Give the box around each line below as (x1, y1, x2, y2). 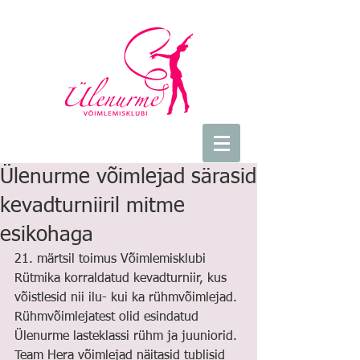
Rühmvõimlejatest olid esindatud (14, 311, 202, 324)
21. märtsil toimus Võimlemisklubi (14, 253, 210, 266)
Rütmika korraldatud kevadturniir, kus (14, 272, 231, 285)
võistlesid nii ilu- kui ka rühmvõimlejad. (14, 292, 241, 305)
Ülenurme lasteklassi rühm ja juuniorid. (14, 330, 241, 343)
